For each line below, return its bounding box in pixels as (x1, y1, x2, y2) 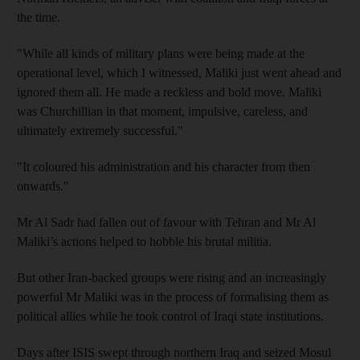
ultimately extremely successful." (17, 123, 183, 137)
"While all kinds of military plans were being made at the (17, 46, 305, 60)
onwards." (17, 178, 69, 193)
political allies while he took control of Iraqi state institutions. (17, 309, 324, 323)
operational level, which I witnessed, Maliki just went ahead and (17, 65, 342, 80)
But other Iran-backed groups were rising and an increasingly (17, 270, 326, 284)
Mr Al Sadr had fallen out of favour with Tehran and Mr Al (17, 215, 316, 229)
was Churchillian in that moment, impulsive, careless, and (17, 104, 308, 118)
